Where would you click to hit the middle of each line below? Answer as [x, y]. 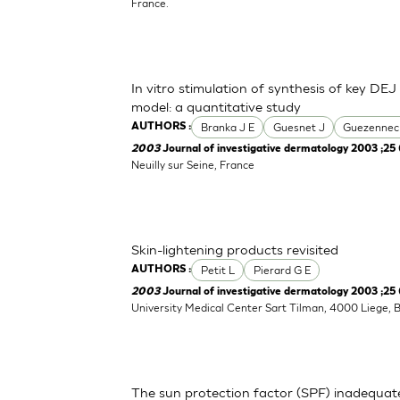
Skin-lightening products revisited [235, 249]
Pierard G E [282, 270]
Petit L [217, 270]
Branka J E [227, 127]
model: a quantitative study [217, 106]
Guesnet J [299, 127]
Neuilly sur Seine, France [193, 164]
